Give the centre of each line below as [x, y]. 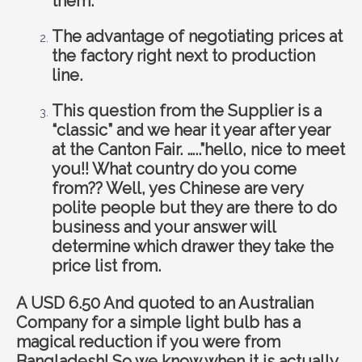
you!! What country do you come [174, 168]
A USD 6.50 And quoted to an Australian [165, 303]
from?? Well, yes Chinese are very [177, 188]
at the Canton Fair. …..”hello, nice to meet [198, 149]
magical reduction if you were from [148, 341]
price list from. [106, 265]
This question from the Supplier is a [186, 110]
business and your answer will [163, 227]
